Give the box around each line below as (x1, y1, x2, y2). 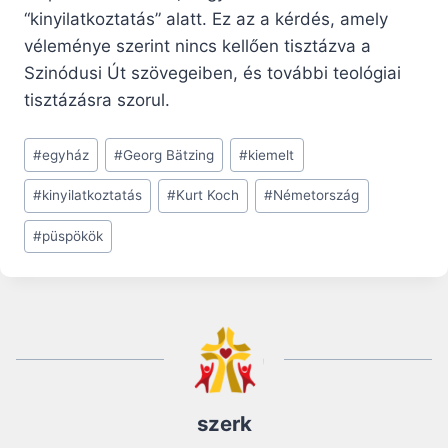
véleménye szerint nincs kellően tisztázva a (24, 36, 371, 57)
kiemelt (248, 146, 295, 163)
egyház (42, 146, 90, 163)
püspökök (42, 228, 104, 245)
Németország (273, 187, 360, 204)
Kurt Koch (176, 187, 240, 204)
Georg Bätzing (123, 146, 215, 163)
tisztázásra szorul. (24, 90, 170, 111)
